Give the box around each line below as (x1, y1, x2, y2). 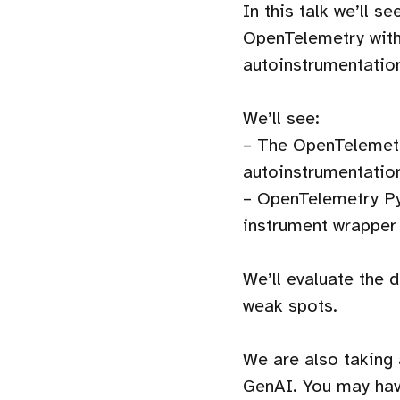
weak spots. (243, 295, 337, 317)
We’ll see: (243, 107, 320, 129)
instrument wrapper (243, 214, 396, 237)
